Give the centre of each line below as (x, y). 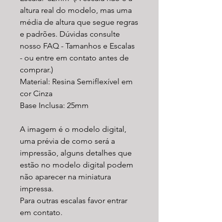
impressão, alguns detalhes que (76, 153)
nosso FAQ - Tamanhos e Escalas (77, 46)
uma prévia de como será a (67, 141)
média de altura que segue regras (79, 22)
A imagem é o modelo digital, (73, 129)
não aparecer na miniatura (65, 176)
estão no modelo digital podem (77, 165)
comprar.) (36, 69)
